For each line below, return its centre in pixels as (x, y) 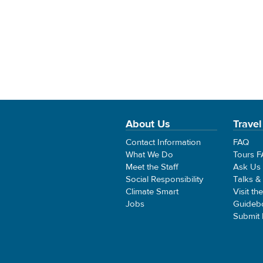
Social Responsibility (164, 179)
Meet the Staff (152, 167)
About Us (148, 124)
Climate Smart (152, 191)
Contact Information (163, 142)
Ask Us (247, 167)
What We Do (149, 154)
